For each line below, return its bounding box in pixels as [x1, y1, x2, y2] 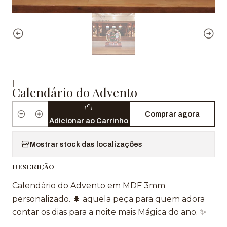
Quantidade [12, 115, 55, 125]
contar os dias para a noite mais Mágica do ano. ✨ [12, 207, 206, 217]
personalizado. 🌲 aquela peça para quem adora [12, 194, 205, 204]
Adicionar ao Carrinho [49, 116, 128, 125]
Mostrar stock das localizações [30, 140, 142, 148]
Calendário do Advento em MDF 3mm [12, 181, 165, 191]
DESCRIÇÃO [12, 162, 54, 171]
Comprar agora [144, 110, 200, 118]
